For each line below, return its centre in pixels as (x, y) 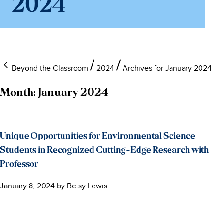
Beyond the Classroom (50, 68)
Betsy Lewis (87, 186)
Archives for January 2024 (167, 68)
